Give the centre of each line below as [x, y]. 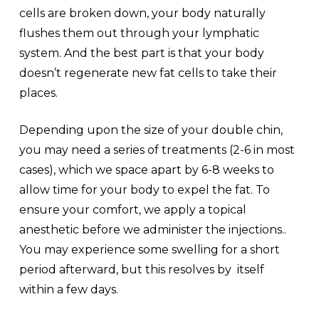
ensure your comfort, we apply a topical [132, 209]
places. [38, 93]
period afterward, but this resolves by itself [141, 269]
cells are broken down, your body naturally [142, 13]
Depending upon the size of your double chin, [151, 130]
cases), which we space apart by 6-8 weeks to [146, 169]
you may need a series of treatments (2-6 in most [157, 150]
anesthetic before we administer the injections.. [152, 229]
